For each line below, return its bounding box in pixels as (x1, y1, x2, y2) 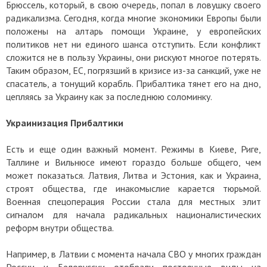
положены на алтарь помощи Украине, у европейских (6, 24, 261, 37)
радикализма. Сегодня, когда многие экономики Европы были (6, 11, 261, 24)
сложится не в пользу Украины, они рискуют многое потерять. (6, 51, 261, 63)
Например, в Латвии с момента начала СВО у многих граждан (6, 247, 261, 260)
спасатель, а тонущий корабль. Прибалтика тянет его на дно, (6, 77, 261, 89)
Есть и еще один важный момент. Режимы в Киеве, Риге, (6, 142, 261, 155)
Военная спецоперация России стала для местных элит (6, 195, 261, 207)
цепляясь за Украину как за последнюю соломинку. (6, 90, 212, 103)
